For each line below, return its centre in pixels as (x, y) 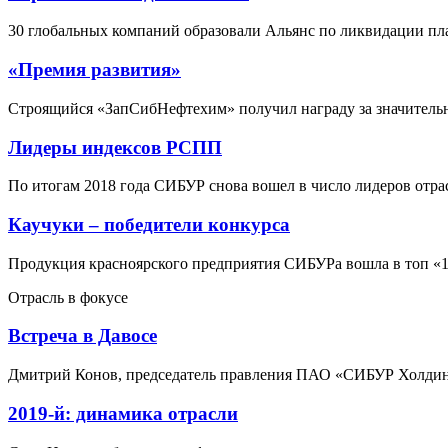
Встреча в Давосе (82, 336)
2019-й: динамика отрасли (123, 413)
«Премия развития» (94, 70)
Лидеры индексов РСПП (115, 147)
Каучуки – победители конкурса (149, 225)
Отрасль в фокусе (68, 297)
